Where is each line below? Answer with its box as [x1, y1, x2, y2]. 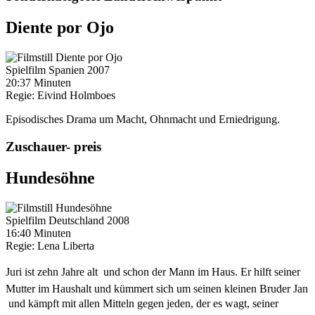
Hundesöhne [6, 168, 95, 187]
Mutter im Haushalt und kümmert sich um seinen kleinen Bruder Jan [6, 282, 308, 295]
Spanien [49, 64, 87, 77]
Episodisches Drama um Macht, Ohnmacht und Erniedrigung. [6, 113, 280, 126]
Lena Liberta [37, 239, 94, 252]
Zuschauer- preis [6, 139, 101, 154]
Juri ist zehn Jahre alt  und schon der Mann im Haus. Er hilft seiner [6, 265, 300, 278]
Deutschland [49, 214, 107, 226]
